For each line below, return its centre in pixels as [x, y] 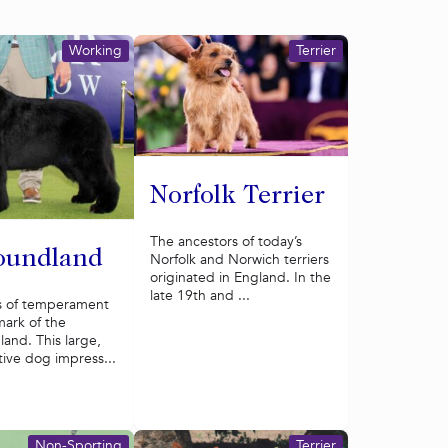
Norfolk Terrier [237, 196]
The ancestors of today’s [225, 241]
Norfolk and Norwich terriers [239, 259]
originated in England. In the [240, 277]
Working [95, 50]
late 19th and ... [199, 295]
